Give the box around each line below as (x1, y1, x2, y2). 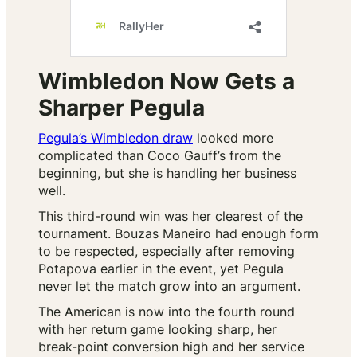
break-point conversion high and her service (38, 339, 304, 355)
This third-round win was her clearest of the (38, 208, 303, 225)
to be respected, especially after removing (38, 243, 295, 260)
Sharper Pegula (38, 94, 205, 122)
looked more (193, 130, 273, 147)
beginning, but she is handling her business (38, 165, 296, 182)
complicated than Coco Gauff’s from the (38, 147, 281, 164)
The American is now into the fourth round (38, 304, 295, 320)
